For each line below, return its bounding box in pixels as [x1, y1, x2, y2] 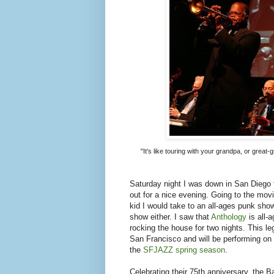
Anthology [211, 212, 246, 222]
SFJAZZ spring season [143, 245, 225, 255]
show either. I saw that [130, 212, 211, 222]
